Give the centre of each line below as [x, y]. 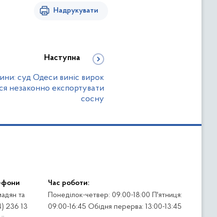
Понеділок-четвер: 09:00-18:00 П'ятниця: [115, 195]
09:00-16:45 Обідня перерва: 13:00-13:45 [115, 207]
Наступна [62, 58]
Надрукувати [76, 10]
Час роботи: [69, 183]
